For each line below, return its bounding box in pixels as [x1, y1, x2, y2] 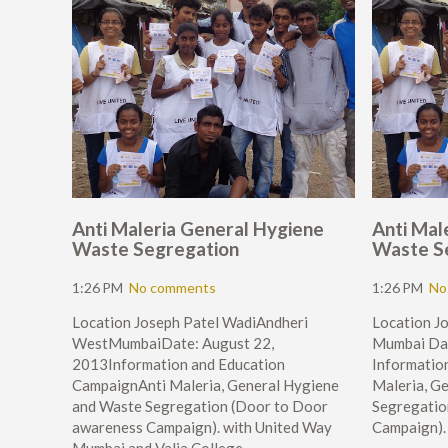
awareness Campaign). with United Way [72, 418, 332, 436]
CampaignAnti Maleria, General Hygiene [72, 376, 339, 394]
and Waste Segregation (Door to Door [72, 397, 328, 415]
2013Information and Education [72, 355, 285, 373]
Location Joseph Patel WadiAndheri [72, 313, 308, 331]
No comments [129, 279, 216, 296]
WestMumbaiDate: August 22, [72, 334, 274, 352]
